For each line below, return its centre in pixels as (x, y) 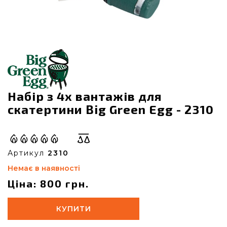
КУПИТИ (73, 209)
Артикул (28, 153)
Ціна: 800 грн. (48, 183)
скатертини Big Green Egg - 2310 (111, 109)
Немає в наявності (44, 168)
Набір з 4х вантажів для (85, 96)
